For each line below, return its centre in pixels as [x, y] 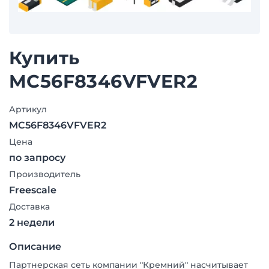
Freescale [33, 190]
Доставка [29, 207]
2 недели [32, 222]
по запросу [37, 158]
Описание [35, 246]
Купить [44, 58]
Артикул [28, 109]
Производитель [45, 174]
